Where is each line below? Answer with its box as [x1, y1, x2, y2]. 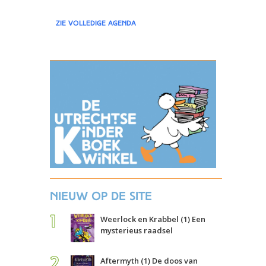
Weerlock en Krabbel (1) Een [100, 213, 205, 224]
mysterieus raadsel [100, 224, 173, 236]
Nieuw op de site [50, 188, 152, 203]
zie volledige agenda [56, 19, 136, 27]
